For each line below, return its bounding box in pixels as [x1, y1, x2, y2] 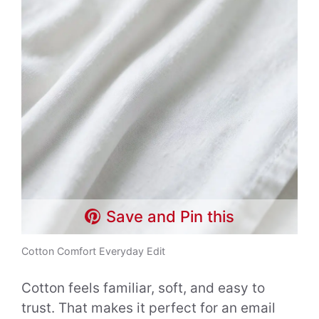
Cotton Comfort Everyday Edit [21, 244, 165, 257]
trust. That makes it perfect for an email [21, 300, 276, 317]
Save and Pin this [106, 206, 235, 226]
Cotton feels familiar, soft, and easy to [21, 280, 265, 297]
